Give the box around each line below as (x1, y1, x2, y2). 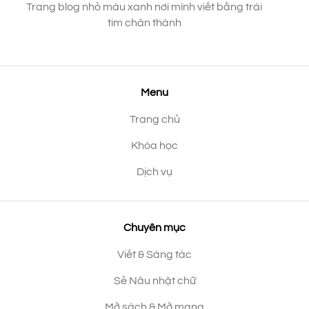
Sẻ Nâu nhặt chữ (113, 275, 196, 286)
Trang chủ (129, 113, 180, 125)
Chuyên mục (123, 221, 186, 233)
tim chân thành (107, 17, 181, 28)
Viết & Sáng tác (117, 248, 192, 260)
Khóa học (131, 139, 178, 151)
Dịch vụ (137, 166, 172, 177)
